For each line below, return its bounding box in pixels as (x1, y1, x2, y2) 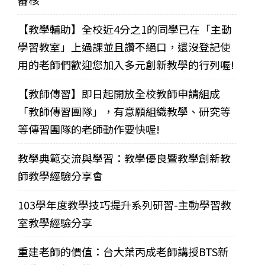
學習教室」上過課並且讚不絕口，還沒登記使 (18, 39, 231, 55)
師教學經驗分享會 (18, 168, 103, 184)
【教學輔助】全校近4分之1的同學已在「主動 (18, 21, 232, 37)
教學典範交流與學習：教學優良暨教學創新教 (18, 150, 231, 166)
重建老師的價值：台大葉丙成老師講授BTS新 (18, 244, 228, 260)
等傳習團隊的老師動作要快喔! (18, 121, 160, 137)
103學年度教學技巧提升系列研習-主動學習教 (18, 197, 231, 213)
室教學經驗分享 (18, 215, 92, 231)
